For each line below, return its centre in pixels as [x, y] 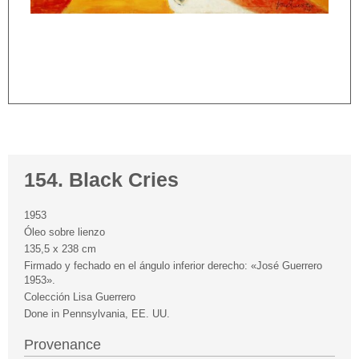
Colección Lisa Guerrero [80, 297]
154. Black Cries [101, 180]
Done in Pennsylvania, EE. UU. [97, 314]
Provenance [63, 345]
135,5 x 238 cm [60, 249]
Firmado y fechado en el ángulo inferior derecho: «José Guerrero [173, 266]
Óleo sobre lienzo [65, 232]
